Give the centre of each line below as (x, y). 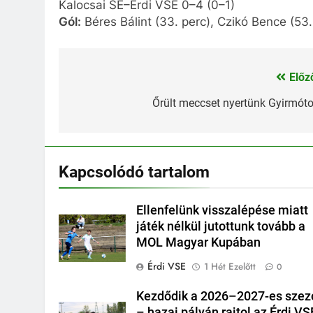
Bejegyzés (110, 81)
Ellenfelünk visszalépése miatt (223, 210)
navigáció (108, 106)
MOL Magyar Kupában (199, 242)
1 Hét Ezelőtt (230, 266)
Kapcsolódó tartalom (134, 172)
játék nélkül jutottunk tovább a (221, 226)
